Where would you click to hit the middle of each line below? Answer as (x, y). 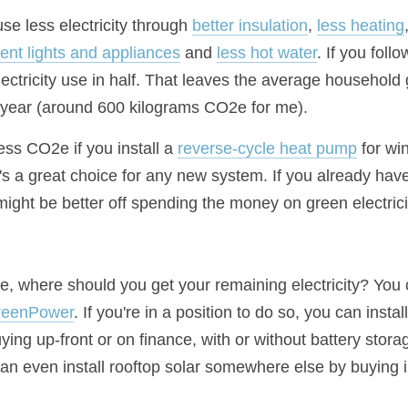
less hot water (267, 53)
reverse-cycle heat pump (267, 148)
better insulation (250, 25)
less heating (361, 25)
